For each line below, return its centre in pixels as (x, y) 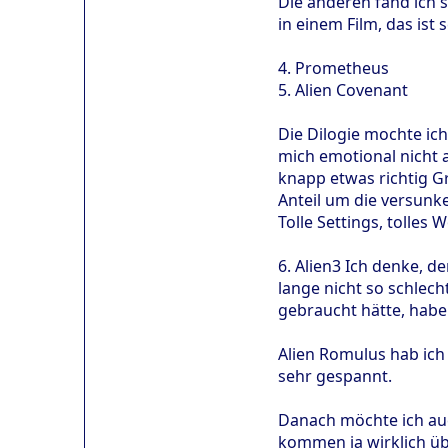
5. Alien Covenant (343, 89)
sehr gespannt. (335, 375)
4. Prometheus (333, 67)
